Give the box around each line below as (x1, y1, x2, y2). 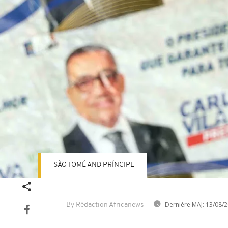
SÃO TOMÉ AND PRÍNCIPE (53, 161, 134, 169)
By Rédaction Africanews (66, 201, 144, 209)
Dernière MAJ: (165, 200, 204, 209)
